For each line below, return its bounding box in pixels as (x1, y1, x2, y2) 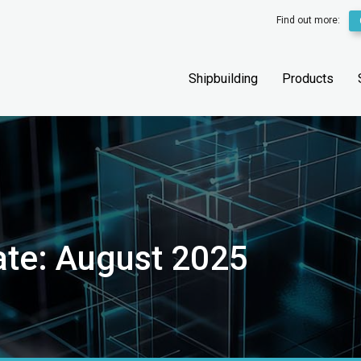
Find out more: (276, 15, 343, 27)
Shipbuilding (189, 71, 258, 86)
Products (282, 71, 334, 86)
